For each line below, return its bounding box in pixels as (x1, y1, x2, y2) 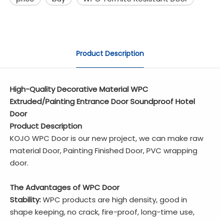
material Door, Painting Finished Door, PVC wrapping (10, 145, 197, 156)
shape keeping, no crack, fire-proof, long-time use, (10, 206, 194, 217)
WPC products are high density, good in (41, 194, 187, 205)
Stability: (10, 194, 41, 205)
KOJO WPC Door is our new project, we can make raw (10, 133, 203, 143)
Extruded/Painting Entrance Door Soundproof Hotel (10, 96, 195, 107)
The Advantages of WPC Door (10, 182, 119, 192)
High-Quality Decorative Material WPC (10, 83, 148, 94)
